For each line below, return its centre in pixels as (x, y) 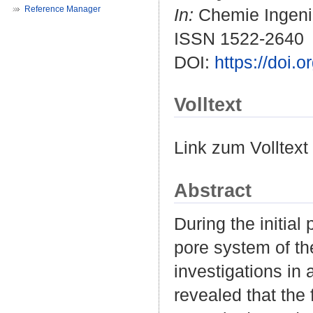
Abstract (213, 190)
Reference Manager (63, 9)
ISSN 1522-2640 (239, 39)
